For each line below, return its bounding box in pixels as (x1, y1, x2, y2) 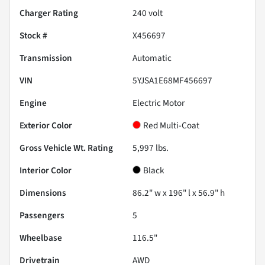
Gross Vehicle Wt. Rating (20, 141, 113, 155)
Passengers (20, 209, 64, 222)
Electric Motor (132, 96, 185, 110)
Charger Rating (20, 7, 78, 20)
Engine (20, 96, 47, 110)
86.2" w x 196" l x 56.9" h (132, 186, 225, 200)
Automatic (132, 51, 172, 65)
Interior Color (20, 164, 72, 177)
